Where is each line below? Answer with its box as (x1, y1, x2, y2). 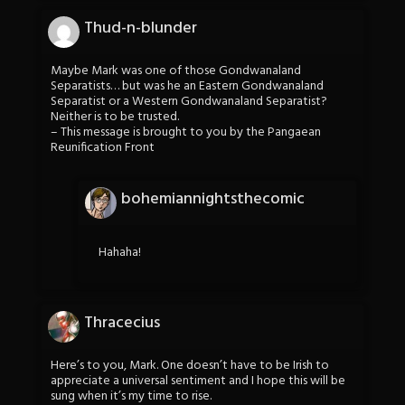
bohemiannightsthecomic (121, 186, 305, 213)
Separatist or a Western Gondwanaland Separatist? (51, 91, 327, 113)
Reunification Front (51, 137, 155, 159)
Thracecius (84, 309, 160, 336)
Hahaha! (99, 242, 141, 264)
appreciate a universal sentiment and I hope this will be (51, 370, 345, 391)
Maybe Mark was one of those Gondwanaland (51, 61, 301, 82)
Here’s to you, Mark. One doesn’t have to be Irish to (51, 354, 329, 376)
